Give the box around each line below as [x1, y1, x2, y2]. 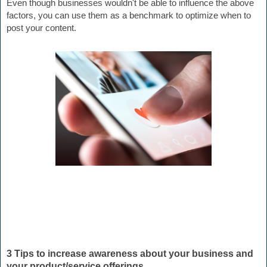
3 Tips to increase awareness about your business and [7, 249, 253, 259]
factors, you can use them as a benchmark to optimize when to [7, 11, 251, 21]
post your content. [7, 23, 76, 33]
